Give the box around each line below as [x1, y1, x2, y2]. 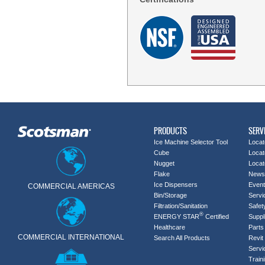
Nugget [154, 160, 174, 167]
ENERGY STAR [154, 213, 199, 220]
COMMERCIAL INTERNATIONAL [18, 232, 124, 241]
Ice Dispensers [154, 181, 198, 188]
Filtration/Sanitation [154, 202, 208, 209]
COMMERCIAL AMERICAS [27, 182, 115, 191]
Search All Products [154, 234, 210, 241]
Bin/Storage [154, 192, 187, 199]
